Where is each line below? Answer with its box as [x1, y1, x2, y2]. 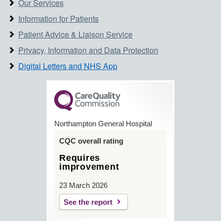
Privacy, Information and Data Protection [18, 44, 158, 56]
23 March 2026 [59, 181, 108, 189]
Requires [59, 152, 100, 163]
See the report [64, 197, 112, 206]
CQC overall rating [59, 136, 123, 145]
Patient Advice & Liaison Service [18, 28, 133, 40]
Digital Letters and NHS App [18, 60, 117, 72]
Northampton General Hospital [54, 119, 152, 128]
